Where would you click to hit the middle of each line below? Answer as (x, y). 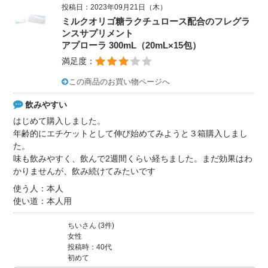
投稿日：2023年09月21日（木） (115, 7)
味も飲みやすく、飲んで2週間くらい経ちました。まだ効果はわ (133, 159)
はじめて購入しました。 (60, 121)
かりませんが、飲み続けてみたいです (85, 171)
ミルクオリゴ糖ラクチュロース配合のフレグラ (156, 21)
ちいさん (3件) (91, 226)
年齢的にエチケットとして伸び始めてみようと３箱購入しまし (131, 134)
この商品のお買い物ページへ (120, 81)
